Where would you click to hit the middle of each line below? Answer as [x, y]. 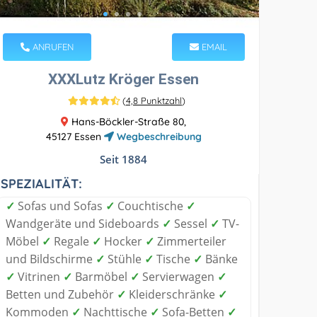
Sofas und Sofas [60, 206]
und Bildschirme [51, 259]
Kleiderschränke [172, 294]
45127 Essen [75, 136]
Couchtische [151, 206]
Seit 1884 [124, 159]
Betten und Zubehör [62, 294]
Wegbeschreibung [157, 136]
